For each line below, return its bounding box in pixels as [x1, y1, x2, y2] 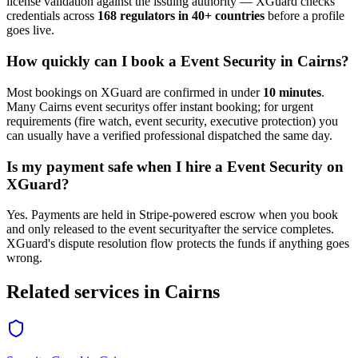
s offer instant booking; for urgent [145, 99, 313, 113]
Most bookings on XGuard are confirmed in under [6, 85, 263, 99]
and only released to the [6, 222, 125, 237]
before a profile [265, 9, 344, 23]
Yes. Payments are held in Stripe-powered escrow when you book [6, 208, 338, 222]
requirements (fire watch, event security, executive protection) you [6, 113, 338, 128]
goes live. [6, 23, 54, 38]
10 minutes [263, 85, 321, 99]
